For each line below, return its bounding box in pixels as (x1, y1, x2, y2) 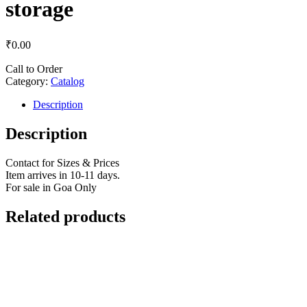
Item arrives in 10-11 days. (5, 169, 120, 181)
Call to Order (5, 62, 62, 75)
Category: (5, 75, 51, 87)
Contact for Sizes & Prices (5, 156, 119, 169)
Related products (5, 207, 125, 225)
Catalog (51, 75, 84, 87)
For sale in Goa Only (5, 181, 97, 193)
